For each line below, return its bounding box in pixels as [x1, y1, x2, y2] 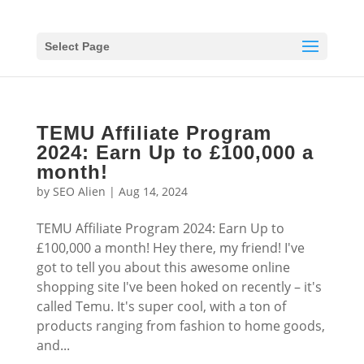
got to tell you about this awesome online [36, 258, 290, 276]
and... [36, 336, 70, 354]
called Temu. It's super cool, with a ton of [36, 297, 286, 315]
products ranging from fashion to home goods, [36, 317, 325, 335]
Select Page [44, 40, 110, 53]
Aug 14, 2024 [118, 184, 188, 199]
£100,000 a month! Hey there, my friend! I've [36, 239, 305, 257]
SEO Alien [52, 184, 106, 199]
